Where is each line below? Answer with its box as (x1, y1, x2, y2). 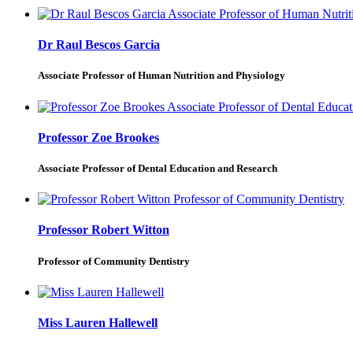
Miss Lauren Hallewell (38, 316, 158, 330)
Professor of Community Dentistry (38, 255, 190, 267)
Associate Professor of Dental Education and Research (38, 162, 277, 175)
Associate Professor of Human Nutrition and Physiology (38, 69, 285, 82)
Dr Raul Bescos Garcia (38, 38, 160, 52)
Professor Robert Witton (38, 223, 169, 237)
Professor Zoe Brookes (38, 130, 159, 144)
